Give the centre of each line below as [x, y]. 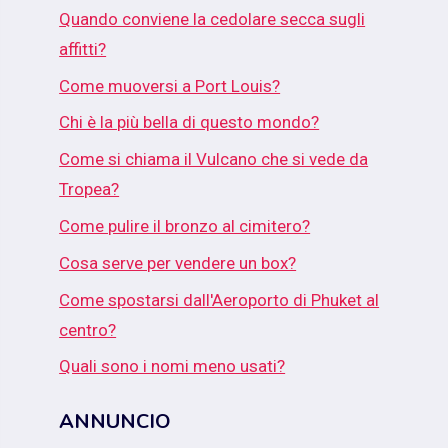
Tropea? [89, 189]
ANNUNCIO [115, 421]
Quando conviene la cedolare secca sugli [212, 18]
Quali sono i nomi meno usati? [172, 366]
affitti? [83, 48]
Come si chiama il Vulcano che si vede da [214, 159]
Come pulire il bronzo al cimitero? [185, 225]
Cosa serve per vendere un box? [178, 262]
